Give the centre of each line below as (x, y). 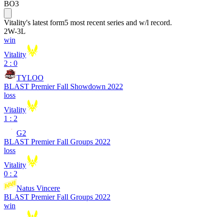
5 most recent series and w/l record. (118, 23)
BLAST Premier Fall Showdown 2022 (63, 86)
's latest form (45, 23)
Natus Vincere (38, 188)
